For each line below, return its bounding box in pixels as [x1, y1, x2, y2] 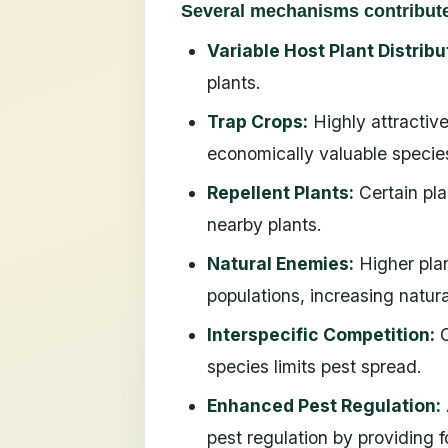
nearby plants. [207, 214, 323, 236]
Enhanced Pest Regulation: [207, 395, 442, 417]
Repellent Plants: [207, 182, 355, 204]
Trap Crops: [207, 111, 309, 133]
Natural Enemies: [207, 253, 355, 275]
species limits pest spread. [207, 356, 423, 378]
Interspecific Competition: [207, 324, 436, 346]
